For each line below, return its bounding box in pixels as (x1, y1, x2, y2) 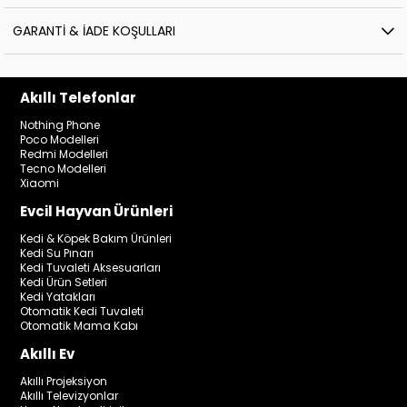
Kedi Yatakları (20, 289, 96, 305)
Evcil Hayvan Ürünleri (20, 202, 174, 222)
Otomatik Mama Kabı (20, 318, 139, 334)
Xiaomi (20, 175, 60, 192)
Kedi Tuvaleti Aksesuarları (20, 260, 162, 276)
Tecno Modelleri (20, 161, 107, 177)
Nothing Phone (20, 117, 101, 134)
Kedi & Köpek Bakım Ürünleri (20, 231, 173, 247)
